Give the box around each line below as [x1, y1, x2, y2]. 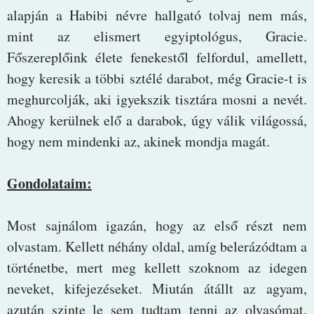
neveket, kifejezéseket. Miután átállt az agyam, [7, 278, 307, 298]
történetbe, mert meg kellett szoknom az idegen [7, 257, 307, 277]
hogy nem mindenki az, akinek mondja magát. [7, 131, 270, 151]
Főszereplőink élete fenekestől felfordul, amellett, [7, 47, 307, 67]
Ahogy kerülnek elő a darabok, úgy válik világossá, [7, 110, 307, 130]
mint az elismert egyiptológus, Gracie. [7, 26, 307, 46]
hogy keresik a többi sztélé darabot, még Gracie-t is [7, 68, 307, 88]
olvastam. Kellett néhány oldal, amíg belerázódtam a [7, 236, 307, 256]
